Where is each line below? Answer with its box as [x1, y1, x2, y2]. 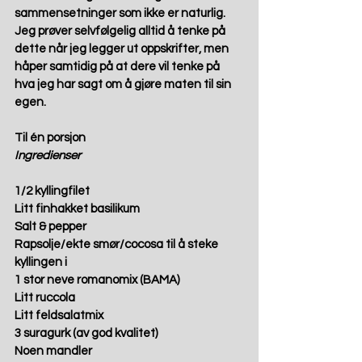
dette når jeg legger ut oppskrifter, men [15, 43, 231, 56]
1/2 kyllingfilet [15, 185, 90, 198]
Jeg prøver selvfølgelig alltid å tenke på [15, 25, 228, 38]
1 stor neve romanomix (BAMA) [15, 274, 179, 287]
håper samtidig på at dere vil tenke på [15, 61, 222, 74]
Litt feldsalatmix [15, 309, 103, 322]
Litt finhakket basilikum [15, 203, 140, 216]
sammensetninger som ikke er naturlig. [15, 7, 230, 20]
